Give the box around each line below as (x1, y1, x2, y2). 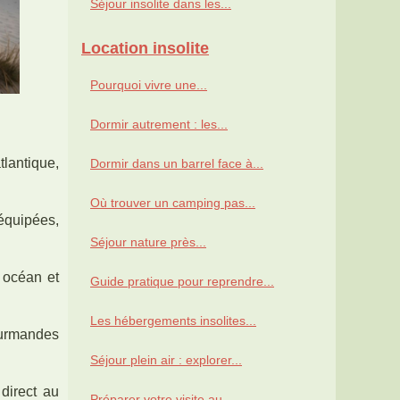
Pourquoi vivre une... (90, 78, 207, 93)
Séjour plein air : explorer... (90, 353, 242, 368)
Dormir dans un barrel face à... (90, 156, 263, 171)
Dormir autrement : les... (90, 117, 228, 132)
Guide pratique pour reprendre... (90, 274, 274, 289)
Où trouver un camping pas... (90, 196, 255, 211)
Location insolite (81, 39, 209, 58)
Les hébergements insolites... (90, 313, 256, 329)
